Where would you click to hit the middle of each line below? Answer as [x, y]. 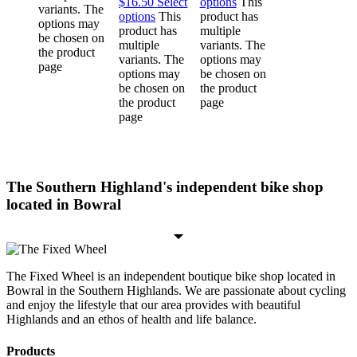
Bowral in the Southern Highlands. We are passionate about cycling [176, 291]
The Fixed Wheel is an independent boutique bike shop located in [171, 277]
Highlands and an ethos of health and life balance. [131, 320]
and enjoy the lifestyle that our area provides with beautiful [153, 305]
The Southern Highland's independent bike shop [165, 186]
